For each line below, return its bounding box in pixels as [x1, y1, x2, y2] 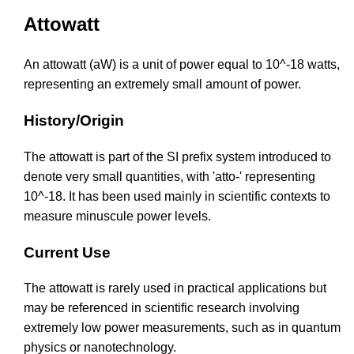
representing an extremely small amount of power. [24, 77, 301, 92]
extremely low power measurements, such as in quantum [24, 321, 341, 335]
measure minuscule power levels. [24, 209, 211, 223]
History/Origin [24, 112, 124, 130]
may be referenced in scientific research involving [24, 301, 299, 315]
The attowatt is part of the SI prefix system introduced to [24, 149, 331, 164]
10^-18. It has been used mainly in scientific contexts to [24, 189, 330, 203]
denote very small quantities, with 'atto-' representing [24, 169, 315, 183]
